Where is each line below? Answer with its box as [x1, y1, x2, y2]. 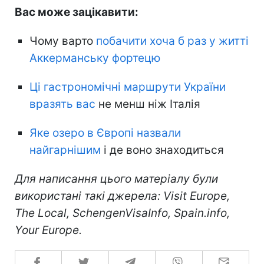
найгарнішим [29, 143, 101, 157]
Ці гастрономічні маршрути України [29, 80, 226, 94]
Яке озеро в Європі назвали [29, 126, 181, 140]
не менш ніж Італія [98, 97, 200, 111]
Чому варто [29, 34, 96, 48]
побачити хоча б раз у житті [96, 34, 249, 48]
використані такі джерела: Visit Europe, [15, 189, 230, 203]
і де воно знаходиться [101, 143, 224, 157]
